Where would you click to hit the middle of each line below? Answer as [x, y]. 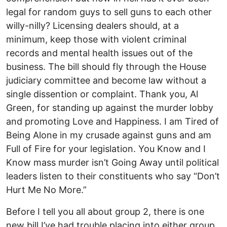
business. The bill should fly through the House [106, 67]
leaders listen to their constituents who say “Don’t [113, 176]
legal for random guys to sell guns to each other [109, 12]
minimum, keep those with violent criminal [96, 40]
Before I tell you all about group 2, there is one [105, 212]
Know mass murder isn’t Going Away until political [112, 163]
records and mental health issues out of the [99, 53]
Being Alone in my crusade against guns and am [109, 135]
